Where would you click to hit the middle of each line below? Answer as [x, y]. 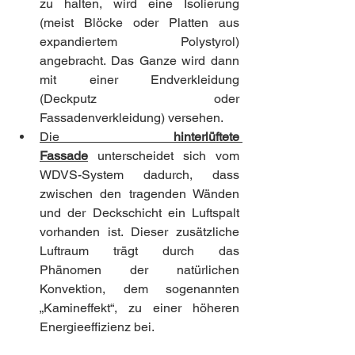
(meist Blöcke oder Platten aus [139, 22]
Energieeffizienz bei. [97, 326]
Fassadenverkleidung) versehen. [132, 117]
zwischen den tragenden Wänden [139, 193]
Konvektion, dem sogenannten [139, 288]
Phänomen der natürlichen [139, 269]
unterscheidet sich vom [164, 155]
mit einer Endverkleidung [139, 79]
